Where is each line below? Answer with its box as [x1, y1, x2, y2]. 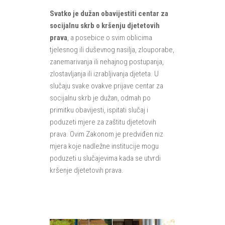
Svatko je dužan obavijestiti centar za [49, 9, 168, 19]
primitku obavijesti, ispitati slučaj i [49, 105, 148, 115]
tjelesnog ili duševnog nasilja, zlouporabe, [49, 45, 174, 55]
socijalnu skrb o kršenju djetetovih [49, 21, 160, 31]
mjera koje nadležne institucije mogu [49, 142, 159, 151]
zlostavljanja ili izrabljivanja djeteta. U [49, 69, 159, 79]
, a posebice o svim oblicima [67, 33, 152, 43]
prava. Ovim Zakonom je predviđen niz [49, 130, 163, 139]
